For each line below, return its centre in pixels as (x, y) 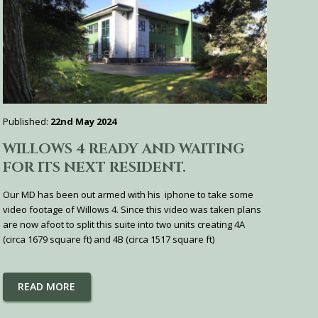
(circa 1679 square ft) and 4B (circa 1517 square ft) (108, 239)
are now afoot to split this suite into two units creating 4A (124, 224)
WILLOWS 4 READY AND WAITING (124, 148)
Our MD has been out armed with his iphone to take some (128, 194)
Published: (26, 121)
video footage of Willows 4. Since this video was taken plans (132, 209)
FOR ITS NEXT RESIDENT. (94, 167)
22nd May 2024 (83, 121)
